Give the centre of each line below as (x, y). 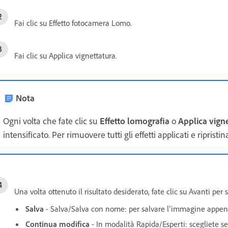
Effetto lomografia (136, 120)
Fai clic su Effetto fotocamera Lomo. (73, 23)
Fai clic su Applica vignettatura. (66, 55)
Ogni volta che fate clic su (51, 120)
